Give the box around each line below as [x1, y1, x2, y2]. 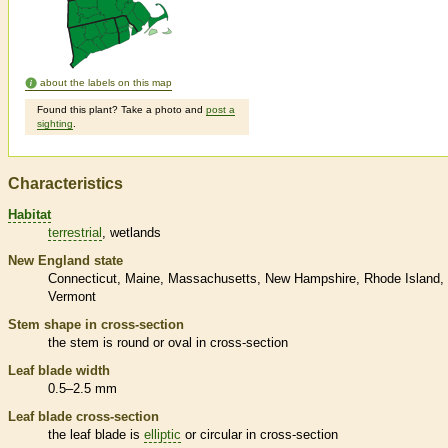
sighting [37, 118, 73, 130]
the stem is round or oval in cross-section [48, 334, 288, 350]
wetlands [110, 224, 161, 240]
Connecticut [48, 270, 117, 286]
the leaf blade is [48, 426, 144, 442]
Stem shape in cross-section [8, 316, 184, 332]
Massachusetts [168, 270, 257, 286]
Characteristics [8, 175, 123, 193]
